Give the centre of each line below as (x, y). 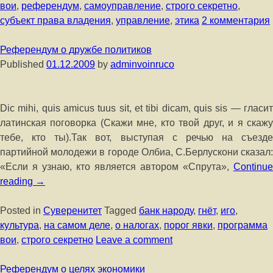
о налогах (137, 225)
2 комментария (236, 20)
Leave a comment (134, 240)
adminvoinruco (142, 64)
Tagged (122, 211)
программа (243, 225)
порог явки (188, 225)
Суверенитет (73, 211)
